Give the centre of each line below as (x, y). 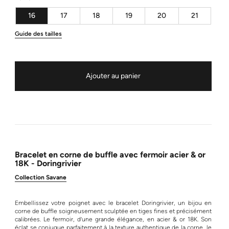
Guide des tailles (38, 34)
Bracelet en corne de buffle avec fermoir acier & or (110, 155)
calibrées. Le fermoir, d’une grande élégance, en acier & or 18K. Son (113, 219)
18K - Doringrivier (48, 163)
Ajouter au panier (113, 76)
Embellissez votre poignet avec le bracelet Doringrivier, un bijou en (113, 203)
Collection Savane (41, 177)
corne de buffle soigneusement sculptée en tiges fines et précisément (113, 211)
